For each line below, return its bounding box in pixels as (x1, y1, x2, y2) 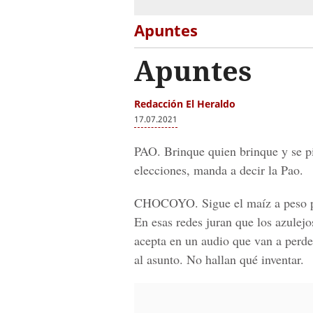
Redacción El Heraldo (134, 97, 235, 110)
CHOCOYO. (134, 194, 198, 211)
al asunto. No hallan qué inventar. (134, 251, 304, 268)
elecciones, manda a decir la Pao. (134, 161, 303, 178)
